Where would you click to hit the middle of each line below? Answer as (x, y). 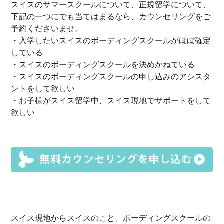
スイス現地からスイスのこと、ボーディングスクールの (111, 218)
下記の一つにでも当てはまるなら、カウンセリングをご (111, 16)
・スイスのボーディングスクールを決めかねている (103, 64)
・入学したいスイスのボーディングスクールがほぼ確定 (111, 40)
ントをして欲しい (43, 88)
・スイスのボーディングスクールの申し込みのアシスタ (111, 76)
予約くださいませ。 (47, 28)
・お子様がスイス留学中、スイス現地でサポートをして (111, 100)
